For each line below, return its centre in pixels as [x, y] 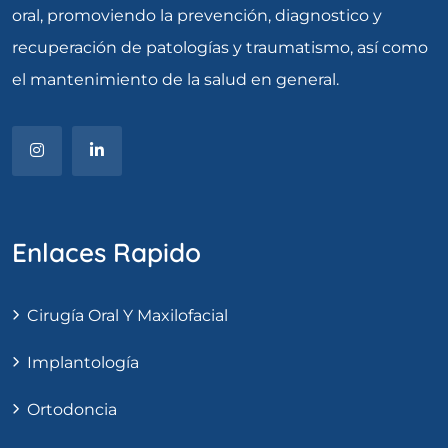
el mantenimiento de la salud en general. [175, 79]
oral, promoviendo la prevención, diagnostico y [197, 15]
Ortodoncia [72, 409]
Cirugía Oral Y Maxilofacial [127, 315]
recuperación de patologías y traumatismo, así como [220, 47]
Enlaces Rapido [106, 252]
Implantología [83, 362]
